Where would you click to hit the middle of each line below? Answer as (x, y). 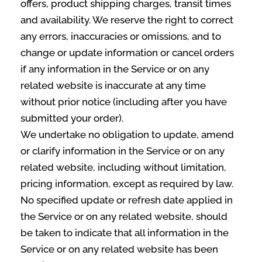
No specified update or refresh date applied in (127, 200)
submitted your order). (72, 118)
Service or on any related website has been (119, 249)
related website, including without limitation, (123, 167)
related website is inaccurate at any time (113, 85)
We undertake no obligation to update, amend (127, 135)
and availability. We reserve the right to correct (127, 20)
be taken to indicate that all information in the (125, 233)
